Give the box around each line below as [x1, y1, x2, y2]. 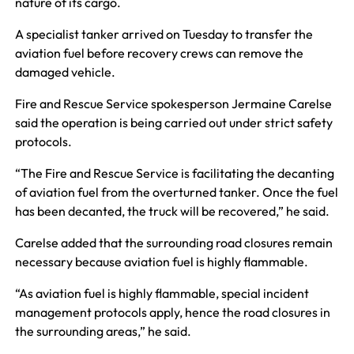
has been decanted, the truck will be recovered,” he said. [14, 202, 330, 219]
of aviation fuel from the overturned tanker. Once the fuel [14, 183, 338, 200]
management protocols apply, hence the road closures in [14, 303, 330, 320]
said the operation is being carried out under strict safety [14, 114, 333, 130]
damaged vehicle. [14, 63, 115, 80]
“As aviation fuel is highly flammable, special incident [14, 284, 309, 301]
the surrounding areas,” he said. [14, 322, 191, 339]
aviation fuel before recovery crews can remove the [14, 44, 303, 61]
